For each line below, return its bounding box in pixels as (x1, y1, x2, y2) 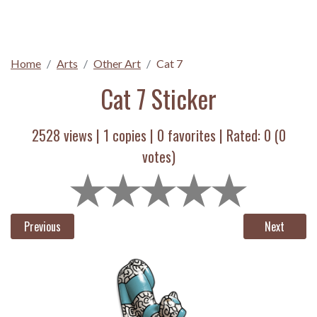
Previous (23, 218, 61, 235)
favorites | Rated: (163, 125, 264, 146)
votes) (142, 146, 175, 167)
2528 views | (31, 125, 103, 146)
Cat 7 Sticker (100, 80, 217, 117)
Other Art (93, 57, 141, 70)
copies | (108, 125, 157, 146)
